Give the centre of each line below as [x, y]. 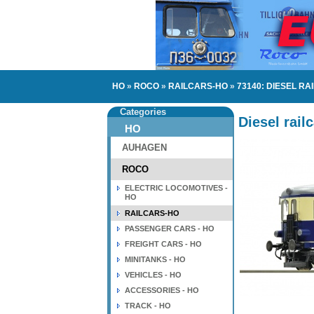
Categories [143, 112]
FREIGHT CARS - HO [163, 244]
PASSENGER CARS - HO [170, 228]
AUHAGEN [144, 148]
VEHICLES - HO [153, 275]
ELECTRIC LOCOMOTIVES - [176, 188]
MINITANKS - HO [155, 259]
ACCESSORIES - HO [162, 290]
